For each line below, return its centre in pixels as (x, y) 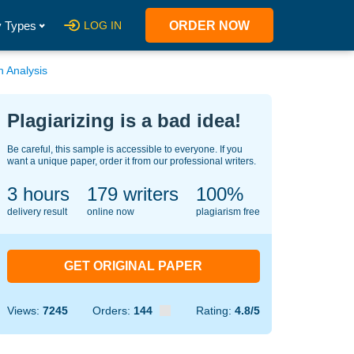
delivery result (37, 212)
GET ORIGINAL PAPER (133, 266)
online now (110, 212)
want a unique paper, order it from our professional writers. (131, 161)
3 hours (38, 194)
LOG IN (103, 25)
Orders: (113, 311)
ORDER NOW (209, 26)
